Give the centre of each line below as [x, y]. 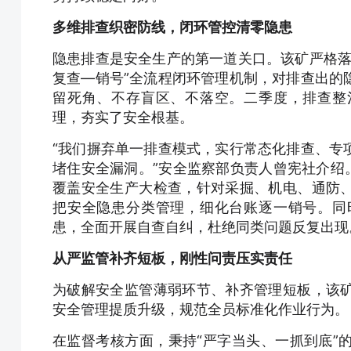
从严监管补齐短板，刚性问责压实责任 [172, 258]
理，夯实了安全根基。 [123, 117]
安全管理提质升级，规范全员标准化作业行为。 [201, 309]
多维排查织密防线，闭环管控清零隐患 [172, 27]
